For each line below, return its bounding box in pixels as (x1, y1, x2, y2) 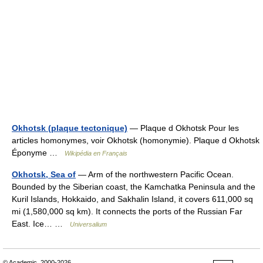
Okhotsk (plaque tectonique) (12, 123, 127, 133)
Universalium (70, 221, 107, 228)
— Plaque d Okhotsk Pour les (127, 123, 239, 133)
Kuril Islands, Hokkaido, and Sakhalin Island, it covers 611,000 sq (12, 194, 253, 204)
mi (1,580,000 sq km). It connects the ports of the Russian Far (12, 207, 242, 216)
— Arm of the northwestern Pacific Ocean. (76, 170, 234, 179)
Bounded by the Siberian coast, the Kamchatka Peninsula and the (12, 182, 255, 191)
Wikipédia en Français (65, 150, 127, 157)
